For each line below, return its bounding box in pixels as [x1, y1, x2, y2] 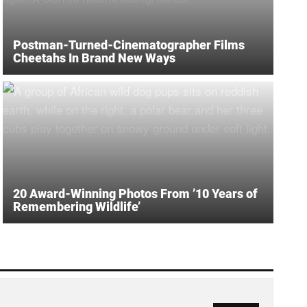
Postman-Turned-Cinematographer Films [13, 37, 245, 52]
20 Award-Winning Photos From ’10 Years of [13, 186, 258, 201]
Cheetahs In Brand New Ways [13, 50, 175, 65]
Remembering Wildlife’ [13, 199, 140, 214]
